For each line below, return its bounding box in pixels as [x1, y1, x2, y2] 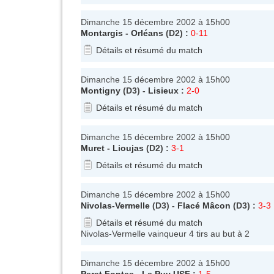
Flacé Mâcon [177, 200, 231, 210]
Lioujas [113, 143, 144, 153]
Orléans [131, 28, 163, 38]
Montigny [81, 85, 120, 95]
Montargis [81, 28, 123, 38]
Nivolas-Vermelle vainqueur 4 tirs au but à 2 [81, 228, 250, 239]
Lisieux [148, 85, 179, 95]
